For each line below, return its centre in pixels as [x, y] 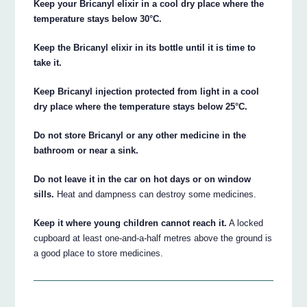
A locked [245, 223]
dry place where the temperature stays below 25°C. [141, 106]
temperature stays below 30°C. [98, 19]
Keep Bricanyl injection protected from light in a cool [147, 91]
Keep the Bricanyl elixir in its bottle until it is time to [145, 47]
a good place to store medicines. [99, 253]
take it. [48, 62]
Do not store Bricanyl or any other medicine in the [140, 135]
